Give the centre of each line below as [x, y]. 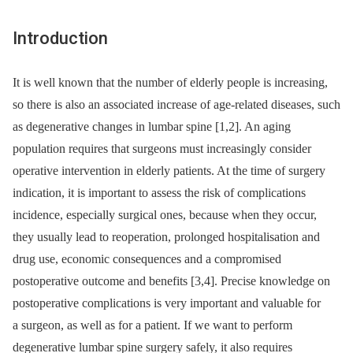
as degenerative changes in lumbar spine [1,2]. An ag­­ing [152, 126]
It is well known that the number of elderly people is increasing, [170, 82]
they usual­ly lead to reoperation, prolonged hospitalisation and [166, 236]
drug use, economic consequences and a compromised [147, 258]
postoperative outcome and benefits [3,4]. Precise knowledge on [171, 281]
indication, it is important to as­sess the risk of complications [159, 192]
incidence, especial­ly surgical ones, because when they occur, [165, 214]
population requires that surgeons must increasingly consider [162, 148]
